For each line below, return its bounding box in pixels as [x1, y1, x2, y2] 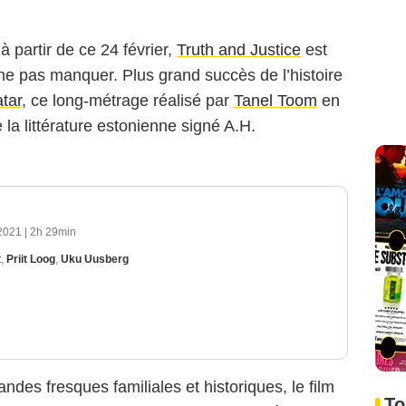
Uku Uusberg [61, 253, 129, 266]
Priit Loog [6, 253, 55, 266]
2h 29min [30, 226, 76, 239]
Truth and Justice [177, 41, 301, 60]
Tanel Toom [234, 92, 317, 111]
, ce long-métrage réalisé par [22, 92, 234, 111]
